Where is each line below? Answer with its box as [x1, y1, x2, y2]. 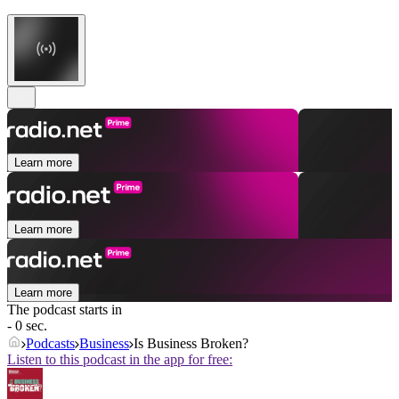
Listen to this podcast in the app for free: [7, 352, 232, 368]
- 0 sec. [7, 318, 47, 334]
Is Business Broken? [134, 336, 248, 352]
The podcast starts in [7, 302, 122, 318]
